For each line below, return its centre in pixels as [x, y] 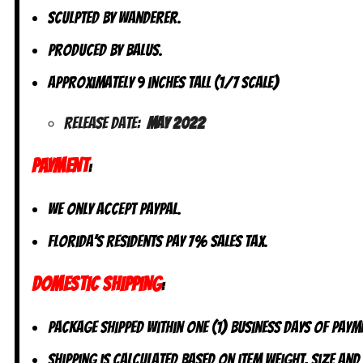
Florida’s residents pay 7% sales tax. [158, 242]
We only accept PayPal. [115, 209]
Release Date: [105, 124]
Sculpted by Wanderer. [115, 18]
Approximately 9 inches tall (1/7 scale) [163, 83]
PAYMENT [60, 166]
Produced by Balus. [105, 51]
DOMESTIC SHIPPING [96, 284]
